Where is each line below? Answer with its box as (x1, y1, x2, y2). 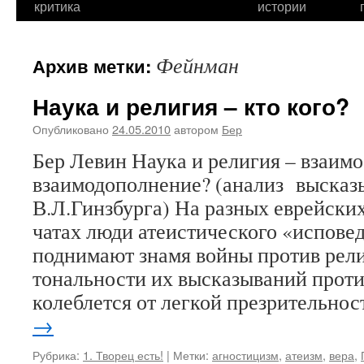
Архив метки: (32, 53, 156, 79)
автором (174, 120, 219, 137)
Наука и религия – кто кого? (32, 89, 349, 123)
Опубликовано (32, 120, 109, 137)
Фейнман (156, 51, 239, 79)
